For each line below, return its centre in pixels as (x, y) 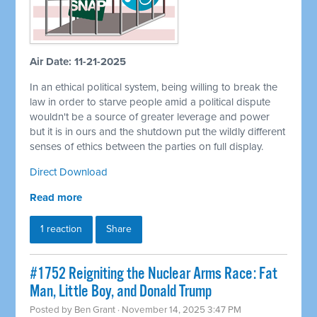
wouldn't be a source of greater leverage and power (150, 117)
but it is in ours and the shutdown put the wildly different (158, 132)
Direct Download (69, 172)
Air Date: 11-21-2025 (78, 62)
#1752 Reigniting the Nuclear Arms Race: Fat (154, 275)
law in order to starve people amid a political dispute (150, 102)
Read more (56, 198)
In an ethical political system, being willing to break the (154, 87)
